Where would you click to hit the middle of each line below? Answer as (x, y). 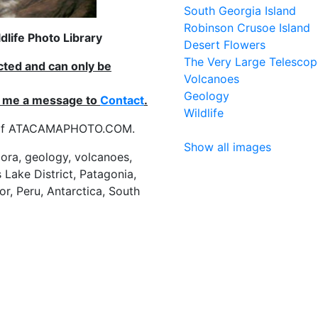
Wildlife (204, 113)
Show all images (227, 147)
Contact (122, 100)
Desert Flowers (225, 45)
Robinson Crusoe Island (247, 28)
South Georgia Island (240, 11)
